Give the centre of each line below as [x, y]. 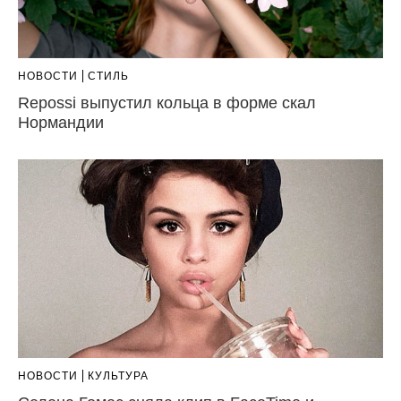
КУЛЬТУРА [118, 376]
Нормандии [61, 123]
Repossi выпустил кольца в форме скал [167, 103]
